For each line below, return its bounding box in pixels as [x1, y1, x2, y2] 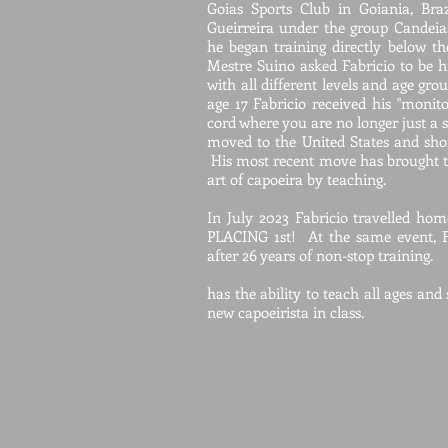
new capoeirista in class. [207, 302, 364, 322]
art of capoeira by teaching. [207, 169, 386, 189]
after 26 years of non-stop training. [207, 245, 433, 265]
